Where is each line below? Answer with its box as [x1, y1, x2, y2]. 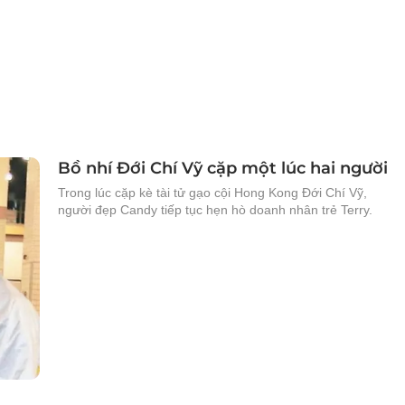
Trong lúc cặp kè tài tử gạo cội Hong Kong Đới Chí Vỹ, [58, 185, 367, 200]
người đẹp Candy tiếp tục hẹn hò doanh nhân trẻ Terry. [58, 202, 372, 217]
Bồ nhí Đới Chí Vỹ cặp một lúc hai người [58, 158, 388, 178]
